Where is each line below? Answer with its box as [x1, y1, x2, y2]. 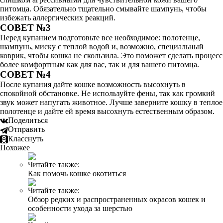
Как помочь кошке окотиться [28, 169, 126, 178]
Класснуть [8, 134, 43, 143]
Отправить [8, 125, 45, 134]
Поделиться [8, 116, 48, 124]
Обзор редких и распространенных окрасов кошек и [28, 195, 206, 204]
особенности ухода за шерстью [28, 204, 132, 213]
